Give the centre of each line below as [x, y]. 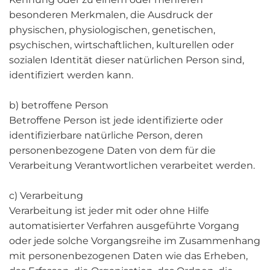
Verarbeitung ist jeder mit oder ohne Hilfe [109, 211]
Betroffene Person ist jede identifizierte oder [116, 120]
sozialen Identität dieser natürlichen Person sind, [127, 60]
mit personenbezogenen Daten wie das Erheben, [128, 256]
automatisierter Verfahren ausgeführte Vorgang [124, 226]
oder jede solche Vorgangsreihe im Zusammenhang [135, 241]
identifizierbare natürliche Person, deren [106, 135]
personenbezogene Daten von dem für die [112, 150]
